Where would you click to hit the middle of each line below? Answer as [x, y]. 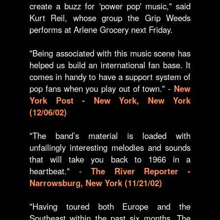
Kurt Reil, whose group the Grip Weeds [110, 18]
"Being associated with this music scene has [110, 53]
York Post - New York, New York [110, 100]
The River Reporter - [141, 171]
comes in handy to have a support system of [110, 77]
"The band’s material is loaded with [110, 136]
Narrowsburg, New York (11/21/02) [96, 183]
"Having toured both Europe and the [110, 206]
